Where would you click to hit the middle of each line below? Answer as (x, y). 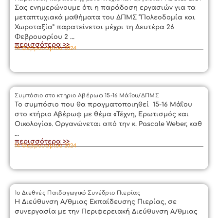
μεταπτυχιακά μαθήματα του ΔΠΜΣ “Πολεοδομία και (105, 17)
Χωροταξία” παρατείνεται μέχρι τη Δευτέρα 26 (94, 27)
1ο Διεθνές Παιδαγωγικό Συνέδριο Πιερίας (78, 193)
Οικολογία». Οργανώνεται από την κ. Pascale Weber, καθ (108, 124)
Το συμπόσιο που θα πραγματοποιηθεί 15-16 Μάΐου (103, 105)
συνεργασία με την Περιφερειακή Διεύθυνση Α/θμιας (106, 211)
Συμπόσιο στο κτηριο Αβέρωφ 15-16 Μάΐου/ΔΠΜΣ (87, 96)
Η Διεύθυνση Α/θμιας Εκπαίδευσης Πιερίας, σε (96, 202)
